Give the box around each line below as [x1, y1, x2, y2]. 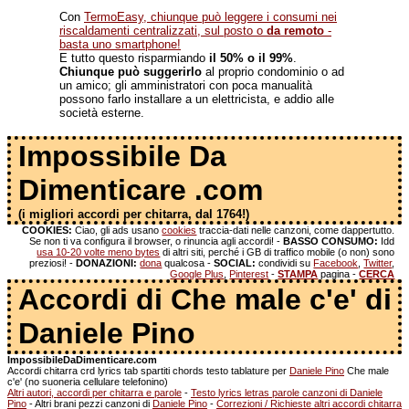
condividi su [256, 257, 314, 268]
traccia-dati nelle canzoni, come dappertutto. [196, 225, 395, 236]
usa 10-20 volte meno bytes [37, 246, 161, 257]
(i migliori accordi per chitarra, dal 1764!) [17, 207, 249, 221]
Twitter [363, 257, 393, 268]
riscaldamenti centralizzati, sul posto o [59, 24, 267, 37]
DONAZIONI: [76, 257, 138, 268]
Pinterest [229, 268, 269, 279]
